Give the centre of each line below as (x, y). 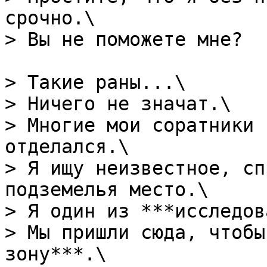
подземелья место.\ (107, 190)
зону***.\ (56, 254)
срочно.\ (50, 18)
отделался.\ (67, 147)
